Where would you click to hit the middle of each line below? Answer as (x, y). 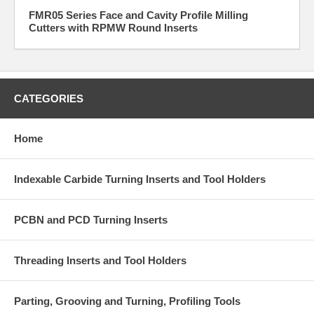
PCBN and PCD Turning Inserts (91, 219)
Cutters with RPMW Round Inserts (113, 27)
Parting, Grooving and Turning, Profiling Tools (127, 301)
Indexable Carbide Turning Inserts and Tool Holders (140, 179)
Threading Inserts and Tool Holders (100, 260)
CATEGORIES (49, 98)
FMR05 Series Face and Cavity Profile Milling (138, 15)
